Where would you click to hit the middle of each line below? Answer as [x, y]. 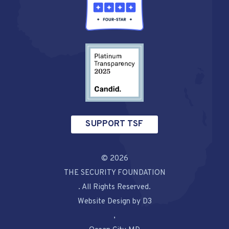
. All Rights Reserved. [114, 187]
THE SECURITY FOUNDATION [114, 173]
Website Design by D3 [114, 202]
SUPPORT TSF [114, 124]
